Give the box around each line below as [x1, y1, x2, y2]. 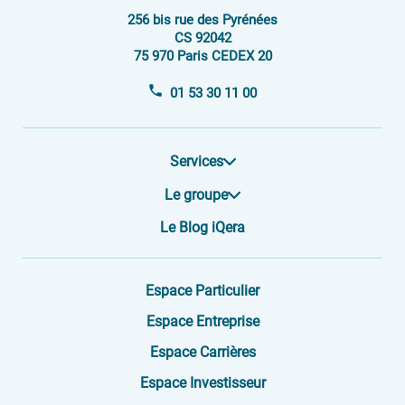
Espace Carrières [149, 344, 256, 361]
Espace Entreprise [146, 313, 259, 330]
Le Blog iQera [160, 219, 245, 236]
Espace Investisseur [139, 374, 266, 391]
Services [169, 152, 223, 170]
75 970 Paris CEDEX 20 [133, 48, 272, 64]
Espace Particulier [146, 282, 259, 299]
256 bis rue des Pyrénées [127, 12, 278, 28]
